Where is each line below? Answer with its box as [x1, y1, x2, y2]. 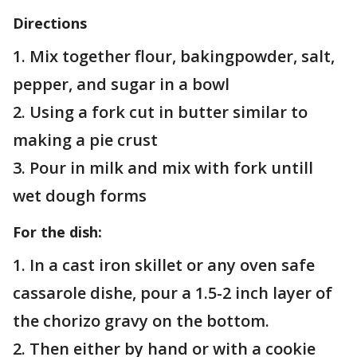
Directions [13, 14, 87, 33]
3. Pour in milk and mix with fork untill [13, 157, 313, 178]
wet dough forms [13, 185, 147, 206]
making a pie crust [13, 129, 158, 151]
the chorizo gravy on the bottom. [13, 310, 273, 331]
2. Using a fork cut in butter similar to [13, 101, 308, 123]
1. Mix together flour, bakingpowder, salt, [13, 45, 335, 67]
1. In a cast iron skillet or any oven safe [13, 254, 315, 276]
